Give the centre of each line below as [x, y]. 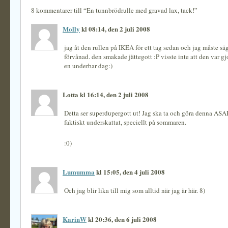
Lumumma [79, 172]
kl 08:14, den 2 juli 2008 [115, 29]
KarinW [75, 219]
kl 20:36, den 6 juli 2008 [122, 219]
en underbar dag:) [88, 66]
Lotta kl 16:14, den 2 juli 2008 [106, 94]
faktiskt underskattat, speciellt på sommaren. [125, 122]
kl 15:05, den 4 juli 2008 [130, 172]
